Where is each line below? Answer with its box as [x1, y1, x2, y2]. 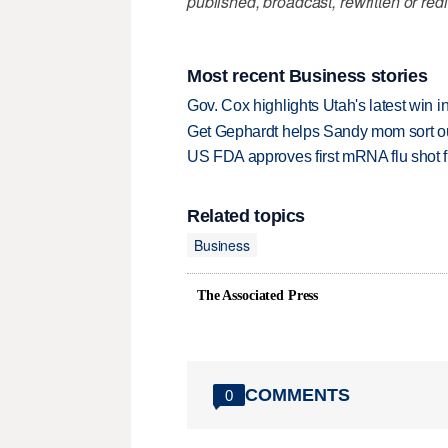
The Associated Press [197, 288, 319, 304]
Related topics [187, 206, 306, 227]
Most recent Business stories [187, 65, 428, 86]
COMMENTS [245, 384, 350, 405]
